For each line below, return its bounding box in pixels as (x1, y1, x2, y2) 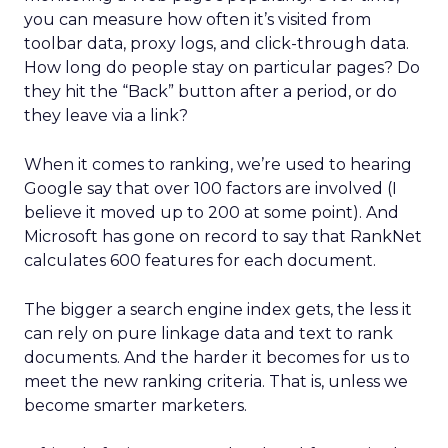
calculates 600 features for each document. (24, 251, 376, 270)
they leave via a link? (24, 106, 188, 125)
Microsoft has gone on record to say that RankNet (24, 227, 422, 246)
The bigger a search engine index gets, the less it (24, 300, 412, 319)
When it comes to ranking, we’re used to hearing (24, 155, 412, 174)
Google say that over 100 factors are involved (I (24, 179, 397, 198)
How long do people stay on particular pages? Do (24, 58, 420, 77)
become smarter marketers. (24, 396, 247, 415)
